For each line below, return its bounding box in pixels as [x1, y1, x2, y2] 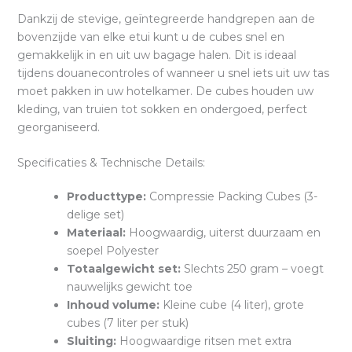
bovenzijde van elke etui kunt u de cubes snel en [16, 29, 284, 44]
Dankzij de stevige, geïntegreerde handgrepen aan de [16, 11, 315, 26]
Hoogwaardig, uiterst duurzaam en [125, 225, 321, 240]
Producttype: [66, 189, 146, 203]
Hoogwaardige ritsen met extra [115, 333, 291, 348]
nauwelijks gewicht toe [66, 279, 192, 294]
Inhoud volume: [66, 297, 159, 312]
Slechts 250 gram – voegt [180, 261, 324, 276]
